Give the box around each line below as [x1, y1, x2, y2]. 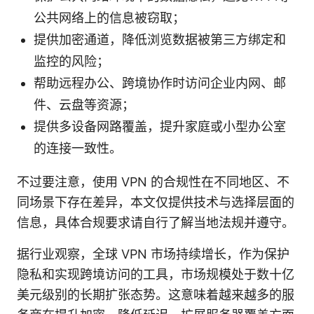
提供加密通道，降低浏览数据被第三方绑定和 [34, 32, 286, 47]
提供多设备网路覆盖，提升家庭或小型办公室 [34, 118, 286, 134]
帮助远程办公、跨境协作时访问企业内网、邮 [34, 75, 286, 90]
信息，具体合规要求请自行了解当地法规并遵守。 [17, 214, 294, 230]
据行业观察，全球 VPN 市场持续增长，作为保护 [17, 246, 289, 261]
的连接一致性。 [34, 140, 122, 156]
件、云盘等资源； [34, 97, 135, 112]
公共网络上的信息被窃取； [34, 10, 185, 25]
